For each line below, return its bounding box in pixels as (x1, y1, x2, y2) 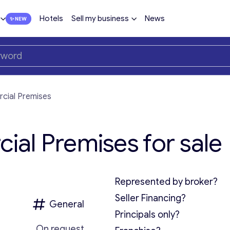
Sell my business (71, 14, 129, 23)
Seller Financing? (115, 193, 186, 204)
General (49, 199, 84, 210)
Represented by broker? (115, 176, 218, 187)
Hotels (39, 14, 63, 23)
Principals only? (115, 209, 180, 220)
